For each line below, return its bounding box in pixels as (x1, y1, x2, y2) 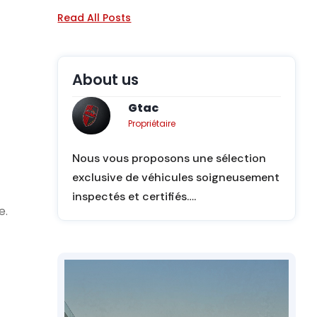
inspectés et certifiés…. (72, 189, 197, 204)
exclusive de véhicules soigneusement (72, 170, 280, 185)
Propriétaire (128, 117, 176, 129)
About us (72, 69, 139, 90)
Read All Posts (57, 11, 132, 25)
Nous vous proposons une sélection (72, 151, 267, 166)
